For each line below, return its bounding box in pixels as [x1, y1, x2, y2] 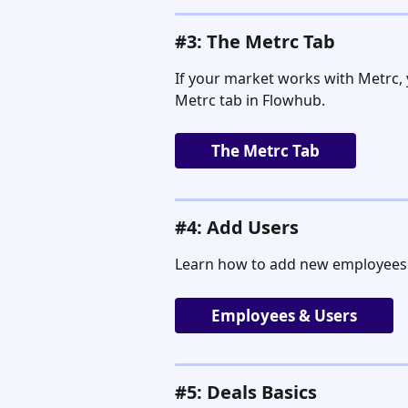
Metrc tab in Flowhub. [175, 89, 325, 110]
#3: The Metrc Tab [175, 28, 335, 54]
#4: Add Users [175, 214, 299, 240]
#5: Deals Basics [175, 379, 317, 404]
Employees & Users [211, 304, 357, 326]
